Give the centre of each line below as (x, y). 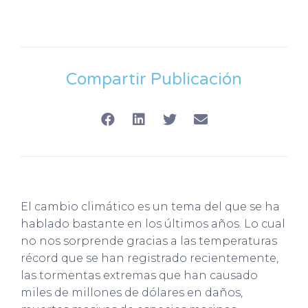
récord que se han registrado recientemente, (150, 258)
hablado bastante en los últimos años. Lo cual (153, 223)
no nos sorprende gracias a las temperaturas (149, 241)
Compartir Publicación (154, 79)
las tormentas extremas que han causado (139, 275)
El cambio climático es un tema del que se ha (150, 206)
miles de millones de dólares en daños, (132, 292)
